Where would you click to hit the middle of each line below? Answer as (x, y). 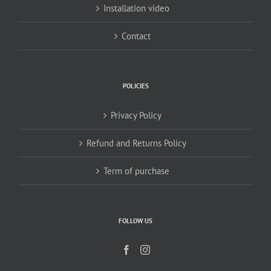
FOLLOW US (135, 220)
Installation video (136, 8)
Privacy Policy (136, 115)
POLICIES (135, 85)
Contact (136, 36)
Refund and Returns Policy (136, 143)
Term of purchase (136, 171)
